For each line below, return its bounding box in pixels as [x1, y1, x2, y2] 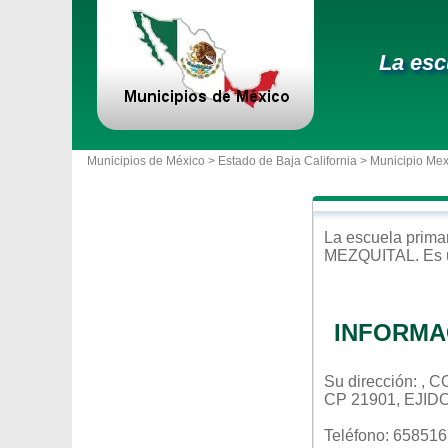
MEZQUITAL [324, 247, 415, 264]
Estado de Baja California [218, 154, 357, 168]
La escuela [324, 229, 406, 246]
